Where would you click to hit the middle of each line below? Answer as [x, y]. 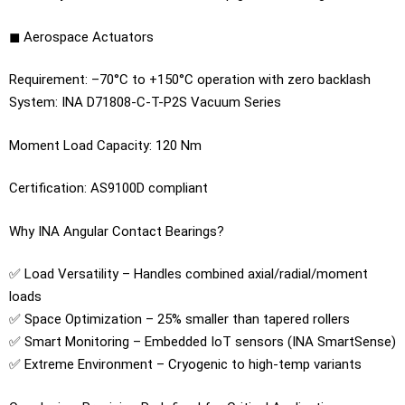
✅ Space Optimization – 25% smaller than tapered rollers [179, 319]
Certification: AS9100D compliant [108, 188]
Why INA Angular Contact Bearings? [117, 231]
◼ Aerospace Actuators [81, 37]
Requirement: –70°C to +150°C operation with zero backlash [190, 80]
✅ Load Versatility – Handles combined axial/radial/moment [188, 274]
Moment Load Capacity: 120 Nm [105, 145]
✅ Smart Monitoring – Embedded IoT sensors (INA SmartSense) [202, 342]
